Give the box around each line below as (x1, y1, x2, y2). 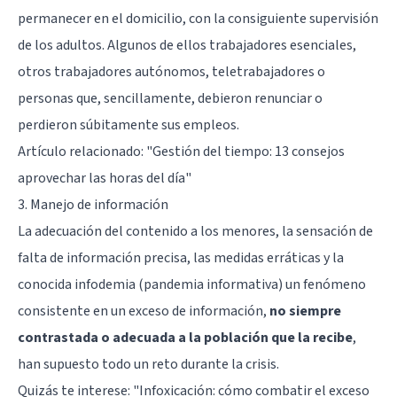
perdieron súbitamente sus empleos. (18, 115, 239, 136)
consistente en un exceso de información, (18, 301, 269, 322)
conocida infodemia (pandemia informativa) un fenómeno (18, 275, 366, 295)
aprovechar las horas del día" (18, 168, 191, 189)
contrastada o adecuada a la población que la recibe (18, 328, 353, 348)
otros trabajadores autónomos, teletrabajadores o (18, 62, 325, 82)
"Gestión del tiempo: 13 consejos (146, 142, 345, 162)
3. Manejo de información (18, 195, 168, 215)
